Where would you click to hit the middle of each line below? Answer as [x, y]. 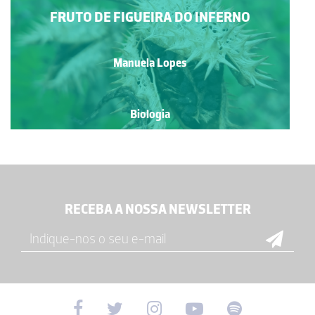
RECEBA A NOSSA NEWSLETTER [157, 209]
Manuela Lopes [150, 62]
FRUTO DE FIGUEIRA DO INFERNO [150, 17]
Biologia [150, 114]
